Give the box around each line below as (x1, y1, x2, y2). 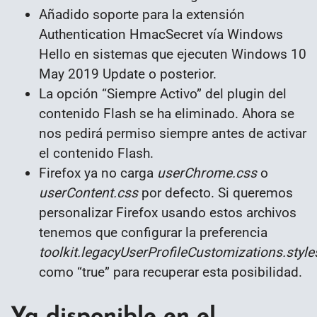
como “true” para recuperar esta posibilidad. (39, 264, 302, 281)
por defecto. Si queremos (138, 185, 293, 202)
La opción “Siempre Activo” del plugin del (39, 86, 287, 103)
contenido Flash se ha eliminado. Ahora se (39, 105, 294, 122)
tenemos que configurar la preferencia (39, 224, 267, 241)
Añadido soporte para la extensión (39, 6, 245, 23)
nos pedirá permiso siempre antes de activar (39, 125, 306, 142)
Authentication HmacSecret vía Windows (39, 26, 283, 43)
